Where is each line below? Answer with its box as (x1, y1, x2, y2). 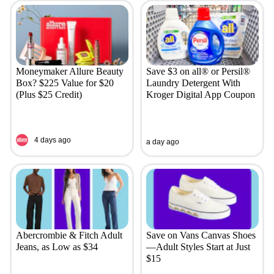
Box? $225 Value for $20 (15, 78, 114, 89)
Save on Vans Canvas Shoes (146, 230, 256, 241)
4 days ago (34, 135, 71, 144)
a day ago (146, 137, 179, 146)
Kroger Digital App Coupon (146, 89, 255, 100)
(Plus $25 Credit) (15, 89, 82, 100)
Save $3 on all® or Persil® (146, 66, 250, 77)
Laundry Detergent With (146, 78, 240, 89)
